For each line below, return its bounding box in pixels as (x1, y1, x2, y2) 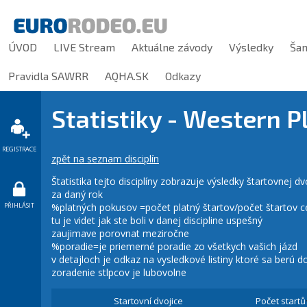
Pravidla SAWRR (8, 69, 88, 82)
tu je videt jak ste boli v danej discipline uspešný (51, 214, 262, 228)
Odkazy (165, 69, 201, 82)
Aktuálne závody (132, 40, 212, 53)
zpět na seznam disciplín (51, 152, 159, 166)
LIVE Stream (53, 40, 115, 53)
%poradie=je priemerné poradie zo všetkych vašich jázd (51, 240, 297, 254)
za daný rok (51, 188, 103, 201)
